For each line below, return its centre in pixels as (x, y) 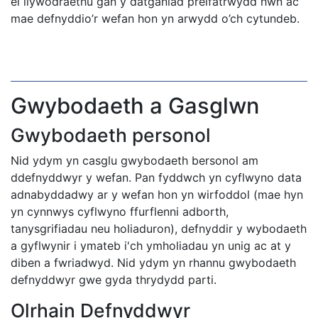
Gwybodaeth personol (111, 135)
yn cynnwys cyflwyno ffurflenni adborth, (120, 212)
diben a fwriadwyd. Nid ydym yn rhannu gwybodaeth (153, 263)
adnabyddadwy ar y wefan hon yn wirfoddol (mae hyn (157, 194)
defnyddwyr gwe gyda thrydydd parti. (114, 280)
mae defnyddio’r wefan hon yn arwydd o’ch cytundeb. (155, 18)
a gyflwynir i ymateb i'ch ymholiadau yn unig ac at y (151, 246)
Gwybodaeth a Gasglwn (135, 105)
